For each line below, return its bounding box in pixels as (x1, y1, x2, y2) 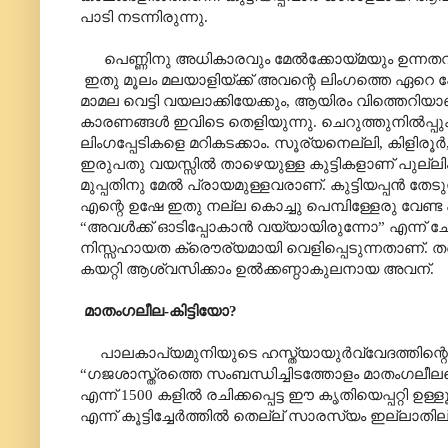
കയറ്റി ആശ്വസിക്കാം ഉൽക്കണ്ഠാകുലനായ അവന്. (80, 260, 434, 278)
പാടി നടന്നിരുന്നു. (80, 8, 208, 26)
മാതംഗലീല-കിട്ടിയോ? (84, 302, 237, 320)
